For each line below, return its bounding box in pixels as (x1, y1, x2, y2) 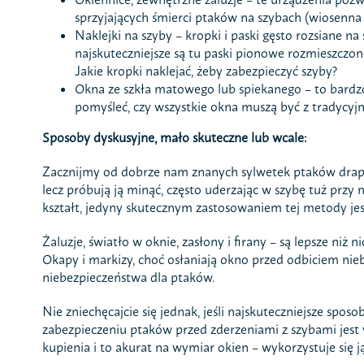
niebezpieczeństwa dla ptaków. (41, 268, 214, 285)
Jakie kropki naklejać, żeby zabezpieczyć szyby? (74, 62, 337, 79)
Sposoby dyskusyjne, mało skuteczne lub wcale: (41, 128, 306, 145)
